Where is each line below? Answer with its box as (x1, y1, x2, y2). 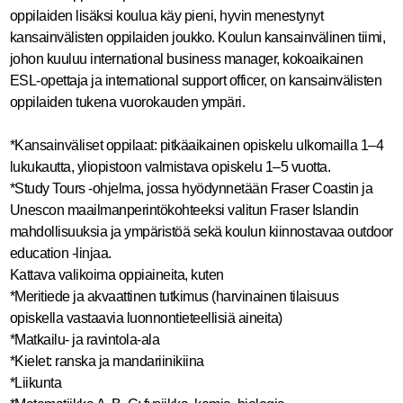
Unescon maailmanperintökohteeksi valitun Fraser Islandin (9, 202, 359, 218)
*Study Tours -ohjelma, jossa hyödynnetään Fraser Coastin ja (9, 181, 372, 196)
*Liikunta (9, 375, 61, 390)
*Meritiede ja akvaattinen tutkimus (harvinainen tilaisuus (9, 289, 338, 304)
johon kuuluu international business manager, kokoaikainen (9, 51, 363, 67)
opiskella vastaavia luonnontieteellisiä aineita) (9, 310, 282, 326)
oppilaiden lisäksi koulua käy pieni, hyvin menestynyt (9, 8, 323, 23)
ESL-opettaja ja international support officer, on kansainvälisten (9, 73, 381, 88)
